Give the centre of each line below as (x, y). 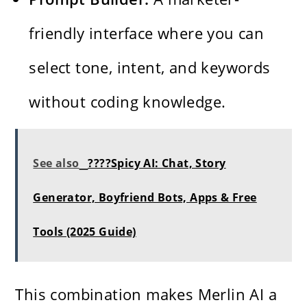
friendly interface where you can (147, 33)
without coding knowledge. (127, 101)
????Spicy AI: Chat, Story (157, 163)
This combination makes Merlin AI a (146, 294)
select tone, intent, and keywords (150, 67)
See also (56, 163)
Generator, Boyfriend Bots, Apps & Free (145, 197)
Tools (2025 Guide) (85, 231)
